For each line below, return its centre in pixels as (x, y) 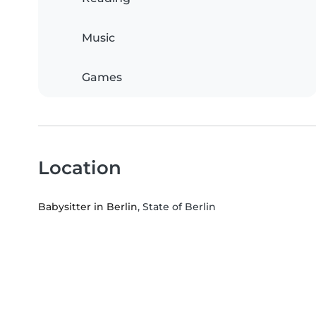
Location (80, 167)
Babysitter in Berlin (88, 206)
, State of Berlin (177, 206)
